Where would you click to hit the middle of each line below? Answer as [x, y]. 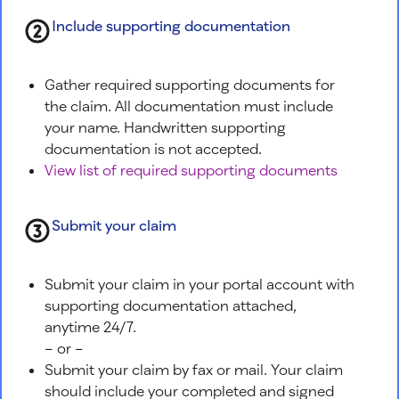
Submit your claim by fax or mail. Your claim [194, 369]
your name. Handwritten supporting [165, 126]
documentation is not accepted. [153, 148]
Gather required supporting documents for [190, 84]
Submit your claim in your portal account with [199, 283]
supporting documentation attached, [171, 305]
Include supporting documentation [171, 25]
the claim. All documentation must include [189, 105]
